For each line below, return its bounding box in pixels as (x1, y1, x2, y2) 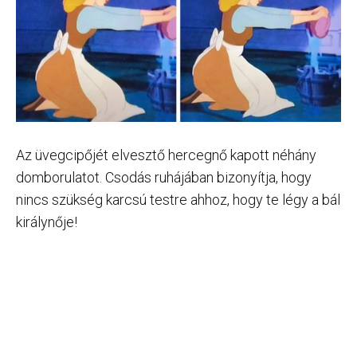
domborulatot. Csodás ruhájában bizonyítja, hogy (16, 168, 312, 186)
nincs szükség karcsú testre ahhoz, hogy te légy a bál (16, 190, 340, 208)
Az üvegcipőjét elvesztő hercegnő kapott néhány (16, 146, 316, 163)
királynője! (16, 213, 77, 230)
